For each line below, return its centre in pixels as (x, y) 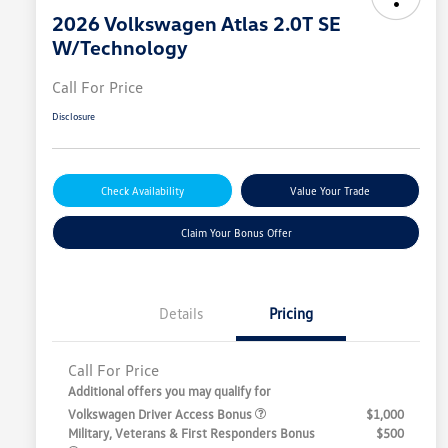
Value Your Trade (329, 191)
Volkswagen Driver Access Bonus (161, 414)
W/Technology (120, 47)
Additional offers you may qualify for (169, 391)
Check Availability (142, 191)
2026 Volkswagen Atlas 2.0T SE (196, 23)
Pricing (291, 313)
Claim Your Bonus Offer (236, 233)
